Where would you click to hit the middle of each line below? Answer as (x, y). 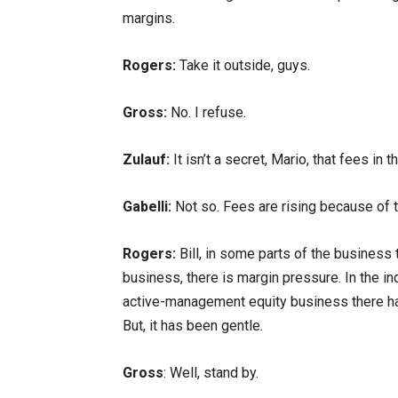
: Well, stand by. (211, 373)
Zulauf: (146, 159)
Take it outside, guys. (243, 65)
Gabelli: (147, 207)
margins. (149, 18)
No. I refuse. (207, 112)
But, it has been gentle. (193, 326)
